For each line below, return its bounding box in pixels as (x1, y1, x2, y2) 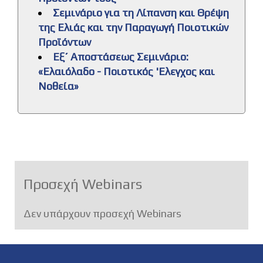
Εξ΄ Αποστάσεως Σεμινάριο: (53, 50, 188, 63)
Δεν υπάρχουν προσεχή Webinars (23, 207, 181, 220)
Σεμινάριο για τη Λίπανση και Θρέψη (53, 6, 229, 19)
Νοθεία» (38, 80, 79, 93)
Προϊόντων (38, 36, 91, 49)
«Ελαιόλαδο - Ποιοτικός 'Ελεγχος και (38, 65, 215, 78)
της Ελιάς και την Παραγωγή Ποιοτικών (38, 21, 228, 34)
